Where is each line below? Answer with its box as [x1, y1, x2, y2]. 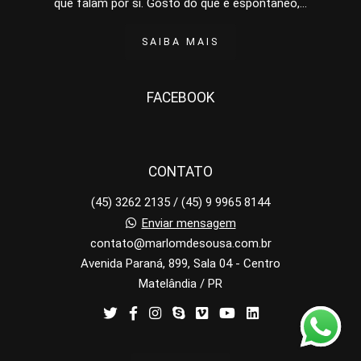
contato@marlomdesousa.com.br [89, 236, 272, 251]
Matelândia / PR [139, 276, 222, 292]
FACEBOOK [147, 89, 214, 106]
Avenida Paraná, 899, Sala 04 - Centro [81, 256, 280, 272]
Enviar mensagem [141, 216, 236, 231]
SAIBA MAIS [142, 35, 219, 48]
